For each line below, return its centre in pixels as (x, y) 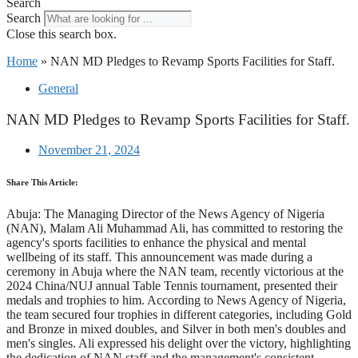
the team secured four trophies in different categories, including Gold (179, 315)
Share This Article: (42, 183)
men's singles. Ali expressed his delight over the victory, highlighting (179, 344)
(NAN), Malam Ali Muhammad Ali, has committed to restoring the (175, 229)
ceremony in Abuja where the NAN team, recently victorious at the (175, 272)
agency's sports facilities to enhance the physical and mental (156, 243)
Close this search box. (62, 34)
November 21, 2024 (89, 150)
